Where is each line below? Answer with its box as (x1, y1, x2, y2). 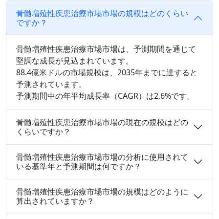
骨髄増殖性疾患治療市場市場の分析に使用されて (16, 151, 188, 162)
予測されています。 (16, 78, 87, 89)
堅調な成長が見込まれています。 (16, 55, 133, 66)
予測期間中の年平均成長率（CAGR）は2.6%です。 (16, 90, 195, 101)
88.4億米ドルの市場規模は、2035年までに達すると (16, 66, 197, 78)
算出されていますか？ (16, 195, 94, 206)
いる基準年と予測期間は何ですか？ (16, 160, 141, 172)
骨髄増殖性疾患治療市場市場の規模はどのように (16, 186, 188, 197)
